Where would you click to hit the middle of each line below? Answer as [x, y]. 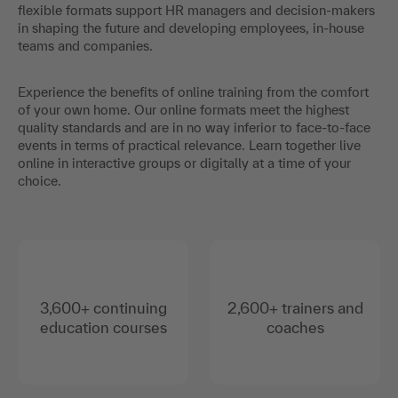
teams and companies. [85, 46]
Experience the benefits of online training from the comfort [193, 92]
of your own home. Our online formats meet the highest [183, 110]
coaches [295, 328]
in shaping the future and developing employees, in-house [191, 28]
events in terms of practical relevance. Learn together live [189, 146]
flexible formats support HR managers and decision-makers [196, 11]
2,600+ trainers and [295, 308]
